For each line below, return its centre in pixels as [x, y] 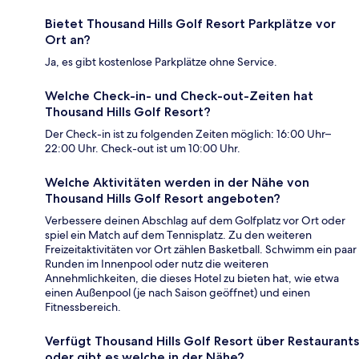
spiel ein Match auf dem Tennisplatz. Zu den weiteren [178, 235]
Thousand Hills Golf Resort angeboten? [163, 199]
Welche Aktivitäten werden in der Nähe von [177, 183]
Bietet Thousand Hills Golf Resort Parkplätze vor [190, 24]
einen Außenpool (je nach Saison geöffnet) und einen [177, 293]
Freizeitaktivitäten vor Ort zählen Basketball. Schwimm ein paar [201, 250]
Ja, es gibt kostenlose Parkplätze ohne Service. [161, 62]
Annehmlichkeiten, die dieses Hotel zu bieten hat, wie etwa [192, 278]
